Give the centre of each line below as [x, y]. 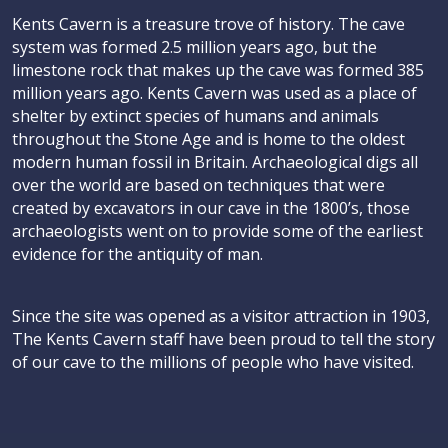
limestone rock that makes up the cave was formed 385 [218, 70]
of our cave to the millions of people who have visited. [213, 362]
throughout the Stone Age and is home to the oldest [208, 139]
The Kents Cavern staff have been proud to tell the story [223, 339]
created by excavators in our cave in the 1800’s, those [211, 208]
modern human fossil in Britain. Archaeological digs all [215, 162]
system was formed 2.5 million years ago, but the [194, 47]
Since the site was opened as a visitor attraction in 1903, [221, 316]
